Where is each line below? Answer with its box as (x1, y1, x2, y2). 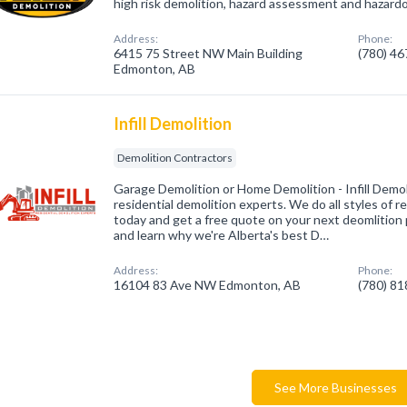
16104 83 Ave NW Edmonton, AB (114, 277, 302, 293)
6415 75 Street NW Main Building (114, 45, 303, 61)
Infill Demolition (114, 114, 233, 134)
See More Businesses (274, 380, 397, 395)
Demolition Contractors (117, 151, 233, 164)
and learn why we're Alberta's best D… (114, 227, 330, 243)
